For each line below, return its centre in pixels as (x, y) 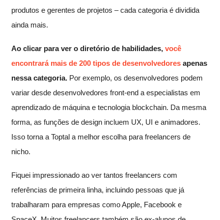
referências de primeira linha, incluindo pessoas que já (98, 190)
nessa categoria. (39, 78)
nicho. (21, 151)
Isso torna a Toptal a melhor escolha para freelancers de (101, 137)
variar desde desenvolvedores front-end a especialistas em (106, 92)
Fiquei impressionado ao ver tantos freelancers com (94, 175)
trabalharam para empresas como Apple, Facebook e (96, 204)
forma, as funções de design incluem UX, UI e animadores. (106, 122)
